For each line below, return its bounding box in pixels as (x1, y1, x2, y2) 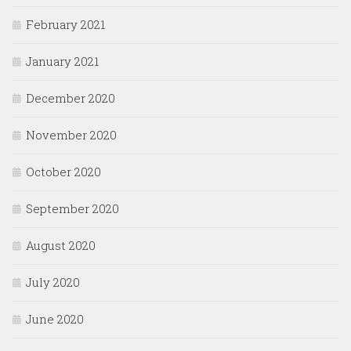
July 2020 (26, 274, 80, 291)
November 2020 (26, 127, 117, 143)
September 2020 (26, 201, 119, 217)
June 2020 (26, 311, 84, 327)
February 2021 (26, 16, 105, 33)
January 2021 (26, 53, 99, 70)
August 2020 (26, 237, 96, 254)
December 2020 (26, 90, 115, 107)
